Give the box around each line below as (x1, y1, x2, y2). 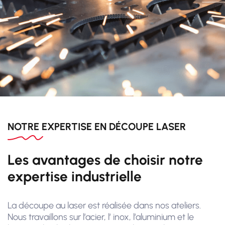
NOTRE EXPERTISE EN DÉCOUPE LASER (8, 121, 186, 133)
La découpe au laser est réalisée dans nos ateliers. (8, 200, 201, 211)
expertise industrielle (8, 168, 142, 185)
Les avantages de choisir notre (8, 151, 203, 169)
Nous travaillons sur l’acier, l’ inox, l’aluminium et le (8, 211, 194, 223)
